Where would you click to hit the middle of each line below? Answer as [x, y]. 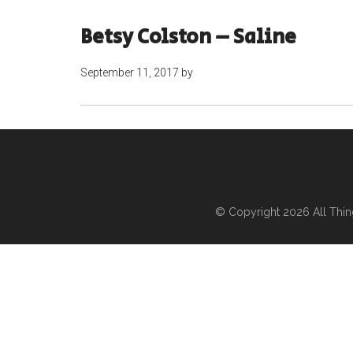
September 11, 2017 [130, 72]
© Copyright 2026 [264, 212]
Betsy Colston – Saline [188, 37]
